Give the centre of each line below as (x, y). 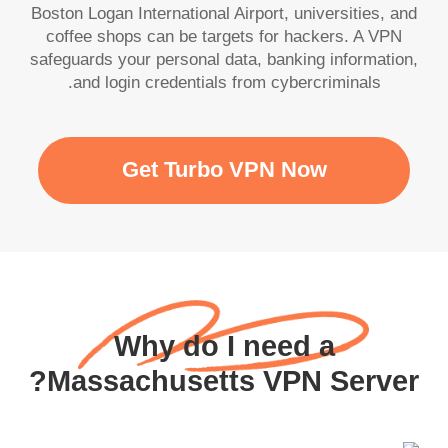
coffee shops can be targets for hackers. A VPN (229, 37)
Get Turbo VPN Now (229, 170)
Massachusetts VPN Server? (238, 380)
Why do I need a (229, 345)
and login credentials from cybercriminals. (231, 83)
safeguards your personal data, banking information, (229, 60)
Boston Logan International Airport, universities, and (229, 14)
